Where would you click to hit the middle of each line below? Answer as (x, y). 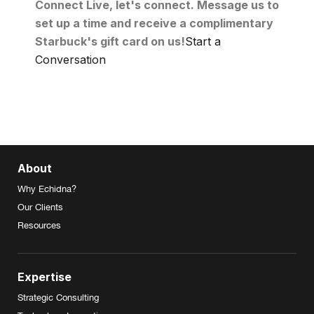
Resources (39, 225)
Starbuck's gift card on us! (110, 41)
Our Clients (40, 207)
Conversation (70, 60)
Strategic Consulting (58, 298)
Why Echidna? (47, 189)
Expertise (45, 277)
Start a (203, 41)
